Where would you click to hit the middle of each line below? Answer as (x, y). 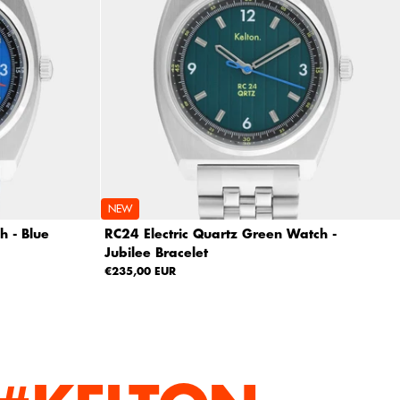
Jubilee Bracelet (156, 252)
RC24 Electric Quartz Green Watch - (220, 233)
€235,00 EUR (140, 271)
